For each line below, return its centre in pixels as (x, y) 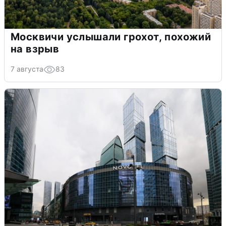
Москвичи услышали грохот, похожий (111, 37)
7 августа (27, 69)
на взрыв (35, 49)
